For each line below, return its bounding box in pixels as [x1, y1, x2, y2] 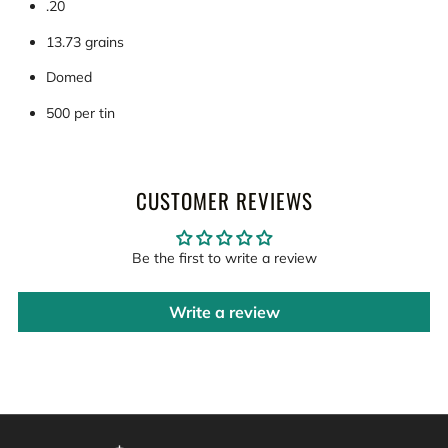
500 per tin [46, 103, 115, 122]
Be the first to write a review [131, 248, 317, 267]
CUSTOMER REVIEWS [135, 184, 313, 216]
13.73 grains [46, 32, 124, 51]
